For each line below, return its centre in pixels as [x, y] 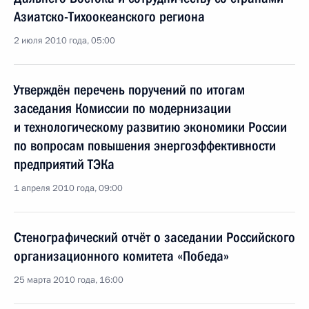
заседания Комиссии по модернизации [122, 108]
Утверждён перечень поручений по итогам [129, 90]
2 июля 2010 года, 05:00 [64, 41]
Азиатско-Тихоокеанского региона [109, 17]
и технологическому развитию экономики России [150, 127]
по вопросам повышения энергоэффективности [145, 146]
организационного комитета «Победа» [121, 256]
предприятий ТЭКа [64, 164]
